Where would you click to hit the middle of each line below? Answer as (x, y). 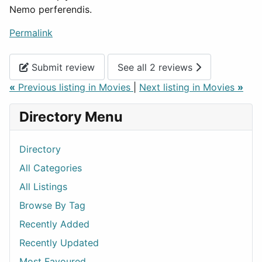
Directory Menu (71, 117)
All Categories (51, 168)
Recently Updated (59, 243)
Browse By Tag (52, 206)
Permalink (31, 33)
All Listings (43, 187)
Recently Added (54, 224)
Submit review (62, 67)
